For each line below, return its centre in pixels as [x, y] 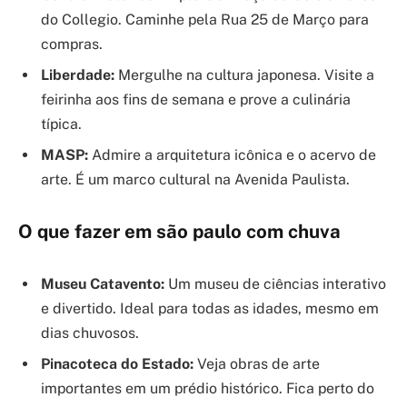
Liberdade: [78, 75]
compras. [72, 45]
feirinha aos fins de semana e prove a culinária [196, 100]
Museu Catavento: [103, 283]
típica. [61, 124]
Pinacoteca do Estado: [117, 363]
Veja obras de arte [257, 363]
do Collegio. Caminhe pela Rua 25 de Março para [205, 20]
